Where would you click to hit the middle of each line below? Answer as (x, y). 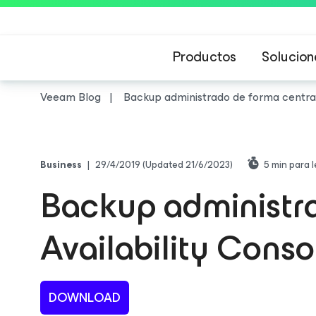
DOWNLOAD (85, 298)
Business (61, 165)
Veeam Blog (71, 97)
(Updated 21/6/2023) (188, 165)
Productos (205, 57)
